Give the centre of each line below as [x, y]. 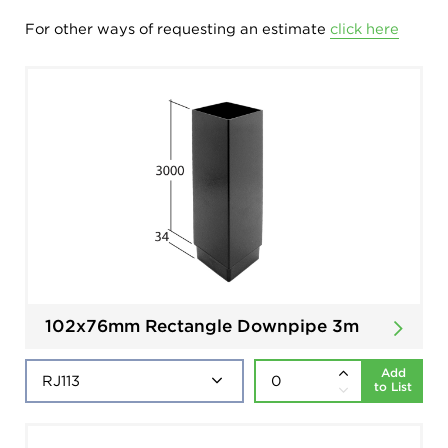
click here [364, 29]
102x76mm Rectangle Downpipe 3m [202, 325]
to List [393, 386]
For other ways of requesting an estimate [177, 29]
